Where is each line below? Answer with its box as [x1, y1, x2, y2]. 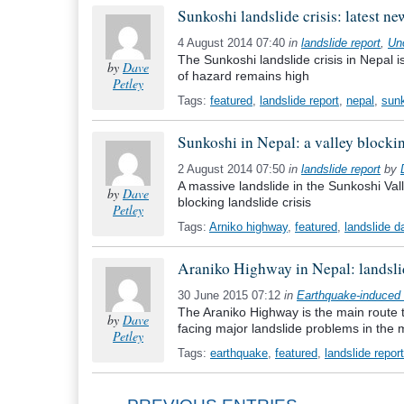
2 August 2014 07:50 [178, 162, 289, 176]
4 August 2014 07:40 [178, 36, 289, 50]
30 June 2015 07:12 [178, 289, 284, 302]
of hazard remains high [178, 69, 309, 83]
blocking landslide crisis [178, 195, 311, 209]
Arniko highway [209, 220, 288, 234]
